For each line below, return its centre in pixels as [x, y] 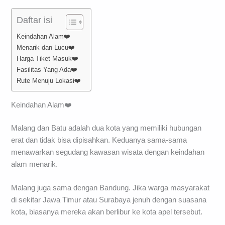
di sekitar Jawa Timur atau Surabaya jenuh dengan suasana [109, 200]
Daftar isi [35, 20]
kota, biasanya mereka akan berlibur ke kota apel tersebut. [107, 212]
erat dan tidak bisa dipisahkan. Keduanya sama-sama [99, 140]
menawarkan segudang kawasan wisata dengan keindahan [108, 152]
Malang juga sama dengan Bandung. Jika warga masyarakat [110, 188]
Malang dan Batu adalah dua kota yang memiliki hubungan [106, 128]
